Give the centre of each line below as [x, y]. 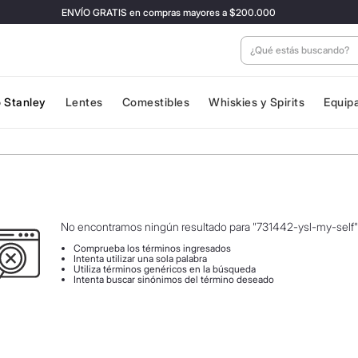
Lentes [84, 102]
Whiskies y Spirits [257, 102]
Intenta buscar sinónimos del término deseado [173, 279]
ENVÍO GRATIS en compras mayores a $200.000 [159, 12]
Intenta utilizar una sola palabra [140, 259]
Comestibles [155, 102]
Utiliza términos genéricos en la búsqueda [164, 269]
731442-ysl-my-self [305, 227]
